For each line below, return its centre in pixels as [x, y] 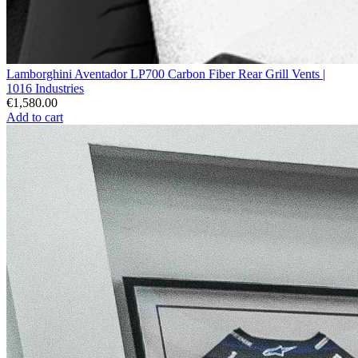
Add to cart [35, 117]
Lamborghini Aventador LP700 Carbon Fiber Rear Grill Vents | [166, 74]
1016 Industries [45, 88]
